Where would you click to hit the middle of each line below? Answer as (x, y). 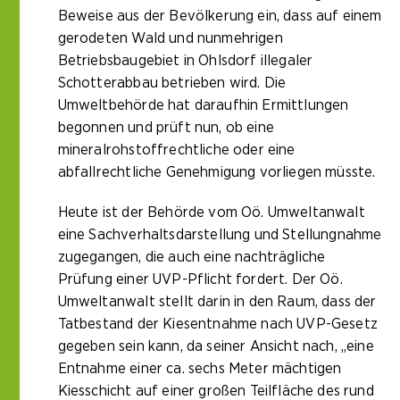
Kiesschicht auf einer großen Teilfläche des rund (216, 390)
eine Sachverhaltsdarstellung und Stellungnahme (220, 234)
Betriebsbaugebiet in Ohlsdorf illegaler (185, 60)
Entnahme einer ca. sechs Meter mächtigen (200, 368)
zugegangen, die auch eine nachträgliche (192, 256)
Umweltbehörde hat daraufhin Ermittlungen (203, 104)
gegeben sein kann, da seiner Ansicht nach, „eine (216, 346)
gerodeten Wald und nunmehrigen (170, 37)
